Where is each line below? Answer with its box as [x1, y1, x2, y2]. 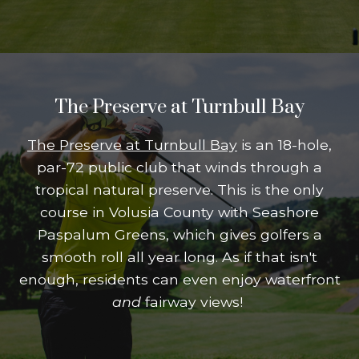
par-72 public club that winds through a [37, 159, 322, 175]
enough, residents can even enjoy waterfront [18, 271, 341, 288]
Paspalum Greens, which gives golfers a [37, 226, 322, 243]
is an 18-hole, [237, 136, 332, 153]
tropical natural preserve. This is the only [35, 181, 324, 198]
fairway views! [141, 293, 247, 310]
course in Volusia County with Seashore [40, 204, 319, 220]
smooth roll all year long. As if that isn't [42, 248, 317, 265]
